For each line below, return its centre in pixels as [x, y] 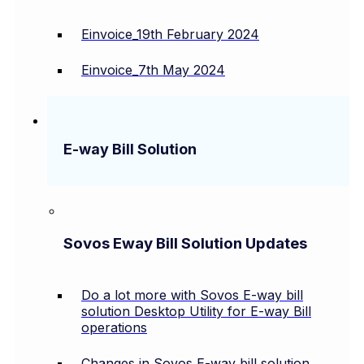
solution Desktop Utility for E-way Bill [196, 312]
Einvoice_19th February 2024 [170, 34]
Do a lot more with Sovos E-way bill [192, 295]
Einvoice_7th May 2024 [153, 70]
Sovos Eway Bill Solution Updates [185, 243]
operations [114, 328]
